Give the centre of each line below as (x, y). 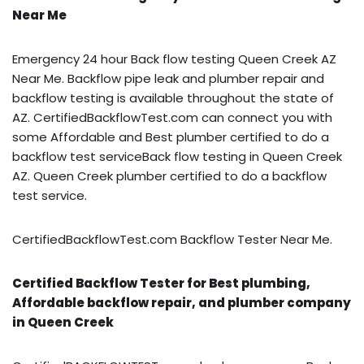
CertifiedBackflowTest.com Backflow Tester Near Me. (172, 239)
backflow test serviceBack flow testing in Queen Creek (177, 156)
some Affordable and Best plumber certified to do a (171, 136)
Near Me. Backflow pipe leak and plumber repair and (168, 78)
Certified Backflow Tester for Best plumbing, (161, 283)
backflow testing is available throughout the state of (173, 97)
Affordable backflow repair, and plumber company (182, 302)
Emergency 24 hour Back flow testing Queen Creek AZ (174, 58)
